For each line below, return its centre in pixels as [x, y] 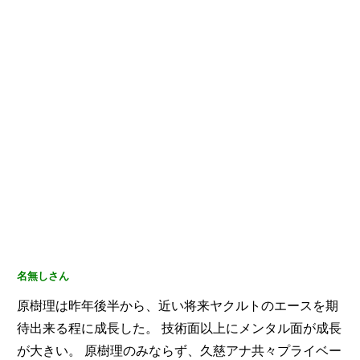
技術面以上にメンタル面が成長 [250, 329]
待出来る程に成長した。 [88, 329]
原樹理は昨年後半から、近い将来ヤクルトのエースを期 [178, 306]
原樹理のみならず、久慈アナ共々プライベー [211, 351]
